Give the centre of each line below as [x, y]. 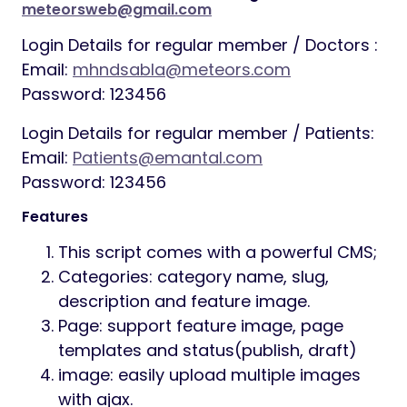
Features [55, 217]
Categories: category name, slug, [194, 277]
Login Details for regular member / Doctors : [200, 45]
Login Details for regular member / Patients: [198, 134]
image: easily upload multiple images [209, 375]
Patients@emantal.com [168, 158]
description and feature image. [184, 302]
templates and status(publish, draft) [208, 351]
